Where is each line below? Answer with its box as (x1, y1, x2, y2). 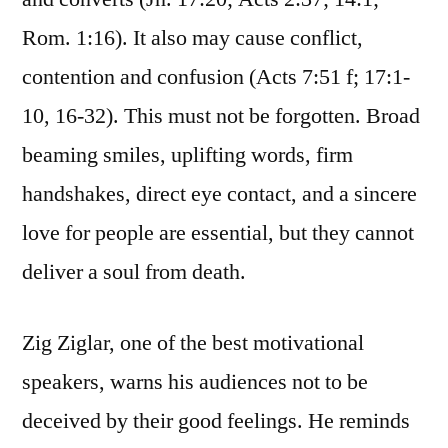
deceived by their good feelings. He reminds (22, 407, 410, 436)
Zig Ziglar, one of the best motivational (22, 329, 364, 358)
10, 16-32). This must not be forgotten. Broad (22, 102, 420, 131)
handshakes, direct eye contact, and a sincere (22, 180, 417, 209)
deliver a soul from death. (22, 258, 246, 287)
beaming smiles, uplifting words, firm (22, 141, 353, 170)
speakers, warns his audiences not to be (22, 368, 368, 397)
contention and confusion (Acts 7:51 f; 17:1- (22, 63, 410, 92)
